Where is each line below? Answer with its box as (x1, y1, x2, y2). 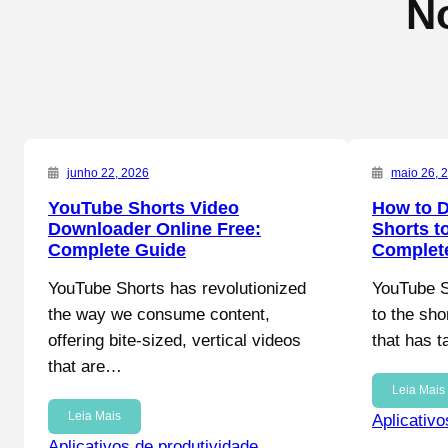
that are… (48, 357, 122, 377)
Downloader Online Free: (48, 219, 261, 240)
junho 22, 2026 (67, 166, 149, 181)
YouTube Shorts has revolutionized (48, 279, 306, 299)
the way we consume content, (48, 305, 270, 325)
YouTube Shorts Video (48, 198, 239, 219)
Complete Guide (48, 240, 186, 261)
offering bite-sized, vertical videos (48, 331, 301, 351)
